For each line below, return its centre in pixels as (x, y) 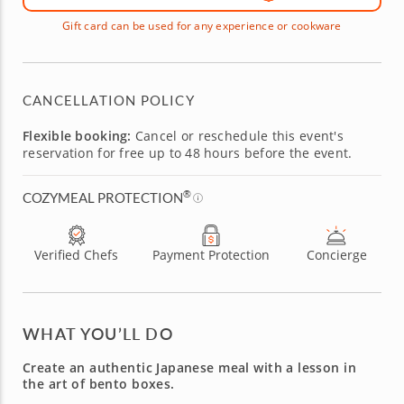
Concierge (336, 255)
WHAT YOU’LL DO (98, 333)
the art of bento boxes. (99, 384)
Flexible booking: (77, 136)
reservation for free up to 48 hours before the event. (188, 153)
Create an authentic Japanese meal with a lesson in (190, 367)
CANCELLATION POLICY (109, 100)
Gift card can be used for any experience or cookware (202, 26)
